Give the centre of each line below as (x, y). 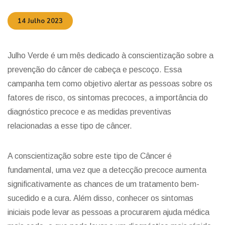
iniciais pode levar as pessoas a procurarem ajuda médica (108, 212)
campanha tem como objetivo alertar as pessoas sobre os (110, 84)
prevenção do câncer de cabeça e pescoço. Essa (95, 70)
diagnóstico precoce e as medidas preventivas (89, 112)
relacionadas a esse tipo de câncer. (70, 126)
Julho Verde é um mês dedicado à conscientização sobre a (110, 55)
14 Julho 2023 (40, 21)
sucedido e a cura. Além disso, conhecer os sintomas (100, 198)
